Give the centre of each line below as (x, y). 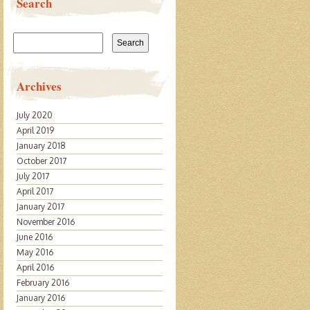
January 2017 (40, 207)
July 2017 (33, 176)
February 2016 (43, 283)
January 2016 (40, 298)
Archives (39, 86)
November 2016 (45, 222)
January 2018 (41, 146)
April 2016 (35, 267)
